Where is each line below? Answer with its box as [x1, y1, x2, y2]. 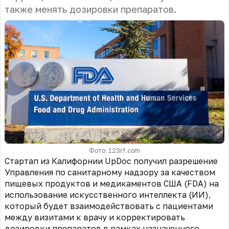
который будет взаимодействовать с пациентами [5, 201, 213, 212]
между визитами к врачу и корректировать [5, 212, 185, 223]
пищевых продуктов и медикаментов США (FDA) [5, 178, 209, 189]
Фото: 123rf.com [89, 147, 140, 155]
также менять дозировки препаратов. [5, 4, 179, 15]
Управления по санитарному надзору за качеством [5, 167, 215, 178]
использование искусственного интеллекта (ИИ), [5, 190, 211, 200]
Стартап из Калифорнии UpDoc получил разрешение [5, 156, 218, 167]
